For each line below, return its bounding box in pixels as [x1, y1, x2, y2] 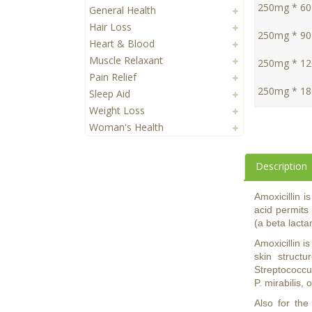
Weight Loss [89, 104, 145, 118]
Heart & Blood [89, 37, 155, 51]
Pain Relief [89, 70, 136, 84]
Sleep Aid [89, 87, 130, 101]
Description [255, 159, 307, 173]
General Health [89, 3, 156, 17]
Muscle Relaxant [89, 54, 163, 68]
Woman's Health [89, 120, 164, 134]
